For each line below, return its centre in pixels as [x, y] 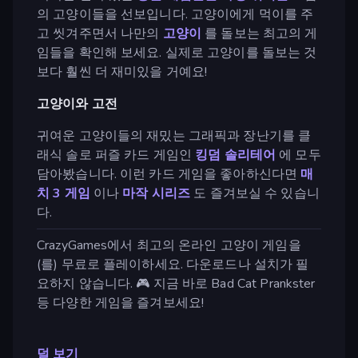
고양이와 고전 [77, 103]
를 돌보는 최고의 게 [259, 33]
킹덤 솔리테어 [236, 155]
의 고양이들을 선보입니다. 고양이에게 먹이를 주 [175, 14]
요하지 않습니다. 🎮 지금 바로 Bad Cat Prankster [176, 283]
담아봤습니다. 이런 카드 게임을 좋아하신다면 [169, 174]
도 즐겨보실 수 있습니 [255, 193]
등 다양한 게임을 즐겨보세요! [121, 302]
